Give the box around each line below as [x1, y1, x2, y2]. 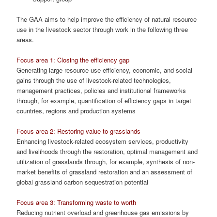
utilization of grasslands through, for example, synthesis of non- [16, 157, 195, 167]
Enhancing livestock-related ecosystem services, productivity [16, 137, 189, 146]
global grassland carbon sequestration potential [16, 177, 149, 187]
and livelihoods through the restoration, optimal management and [16, 147, 198, 156]
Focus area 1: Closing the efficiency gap [16, 55, 130, 65]
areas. [16, 35, 34, 45]
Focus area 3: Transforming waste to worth [16, 198, 137, 207]
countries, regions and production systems [16, 106, 136, 116]
